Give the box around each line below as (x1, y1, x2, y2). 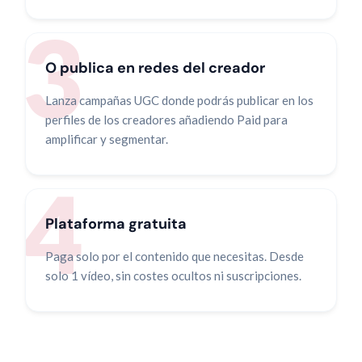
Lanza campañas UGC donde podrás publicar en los (45, 93, 314, 107)
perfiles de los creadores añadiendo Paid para (45, 112, 288, 127)
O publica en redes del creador (45, 58, 265, 78)
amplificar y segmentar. (45, 132, 168, 146)
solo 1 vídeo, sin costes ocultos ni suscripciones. (45, 268, 301, 283)
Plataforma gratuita (45, 214, 187, 234)
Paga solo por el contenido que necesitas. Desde (45, 249, 304, 263)
